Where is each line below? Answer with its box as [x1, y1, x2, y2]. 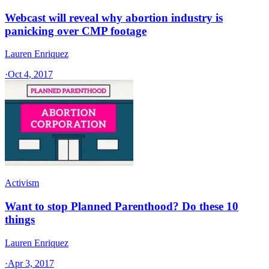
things [5, 213, 35, 226]
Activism [5, 178, 39, 189]
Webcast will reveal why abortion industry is [5, 11, 223, 24]
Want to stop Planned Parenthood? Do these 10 [5, 200, 238, 213]
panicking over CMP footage [5, 24, 147, 37]
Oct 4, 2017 [8, 69, 53, 80]
